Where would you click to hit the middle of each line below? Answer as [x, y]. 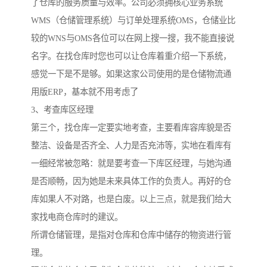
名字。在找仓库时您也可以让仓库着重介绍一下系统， [131, 56]
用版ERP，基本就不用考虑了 [85, 92]
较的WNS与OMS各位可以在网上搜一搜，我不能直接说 [133, 38]
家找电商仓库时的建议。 [77, 217]
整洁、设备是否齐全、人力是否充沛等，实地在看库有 [131, 146]
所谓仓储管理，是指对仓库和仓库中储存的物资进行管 [131, 235]
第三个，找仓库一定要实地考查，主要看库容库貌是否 [131, 128]
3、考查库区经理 [62, 110]
